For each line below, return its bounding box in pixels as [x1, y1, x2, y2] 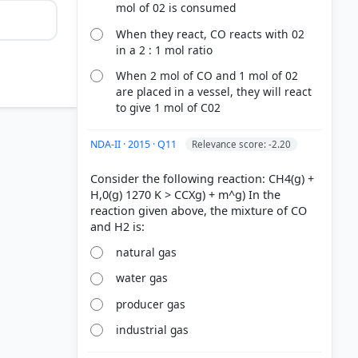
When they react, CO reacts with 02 [116, 26, 305, 42]
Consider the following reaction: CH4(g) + [90, 170, 314, 186]
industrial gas [116, 322, 189, 338]
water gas [116, 270, 169, 286]
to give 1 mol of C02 [116, 100, 221, 116]
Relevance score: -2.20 [192, 137, 291, 150]
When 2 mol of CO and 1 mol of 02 [116, 68, 299, 84]
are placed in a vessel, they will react [116, 84, 312, 100]
